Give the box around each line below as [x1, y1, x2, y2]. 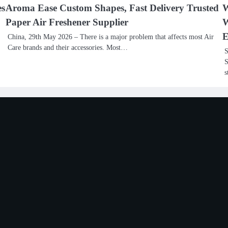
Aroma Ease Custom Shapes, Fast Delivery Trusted [6, 3, 219, 13]
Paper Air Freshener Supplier [6, 17, 129, 27]
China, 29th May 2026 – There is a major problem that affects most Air [8, 33, 214, 41]
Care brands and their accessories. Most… [8, 43, 128, 51]
